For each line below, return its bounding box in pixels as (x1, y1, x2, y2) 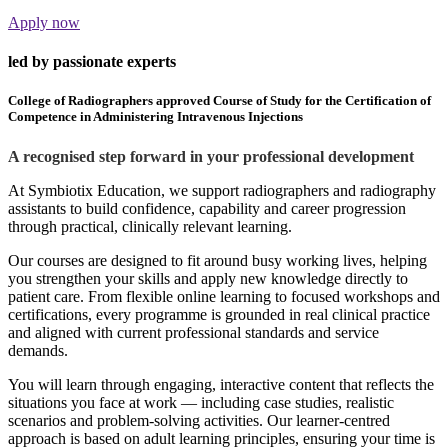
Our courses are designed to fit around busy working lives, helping (8, 251, 427, 269)
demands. (8, 341, 68, 359)
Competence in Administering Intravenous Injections (8, 109, 303, 125)
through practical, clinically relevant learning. (8, 217, 292, 235)
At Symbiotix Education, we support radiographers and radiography (8, 181, 436, 199)
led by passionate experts (8, 53, 176, 71)
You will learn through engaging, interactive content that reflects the (8, 375, 434, 393)
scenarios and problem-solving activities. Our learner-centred (8, 411, 390, 429)
